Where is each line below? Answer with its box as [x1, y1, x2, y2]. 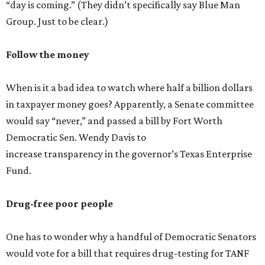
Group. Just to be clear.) [6, 15, 108, 27]
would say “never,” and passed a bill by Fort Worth [6, 115, 222, 127]
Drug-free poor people [6, 198, 113, 209]
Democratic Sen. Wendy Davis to [6, 131, 146, 143]
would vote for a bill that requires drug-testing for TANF [6, 247, 249, 259]
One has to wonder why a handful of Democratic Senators [6, 231, 256, 243]
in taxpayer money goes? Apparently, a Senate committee [6, 98, 254, 110]
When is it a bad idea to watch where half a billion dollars [6, 82, 253, 93]
